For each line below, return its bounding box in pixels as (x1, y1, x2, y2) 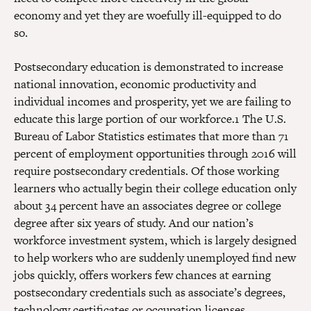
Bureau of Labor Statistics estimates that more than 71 (14, 128, 289, 145)
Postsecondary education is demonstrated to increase (14, 58, 283, 76)
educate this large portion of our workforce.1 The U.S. (14, 110, 286, 128)
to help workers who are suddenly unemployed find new (14, 249, 296, 267)
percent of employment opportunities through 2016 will (14, 145, 296, 162)
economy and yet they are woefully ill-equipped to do (14, 7, 281, 24)
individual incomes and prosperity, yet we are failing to (14, 93, 291, 110)
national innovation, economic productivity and (14, 76, 256, 93)
